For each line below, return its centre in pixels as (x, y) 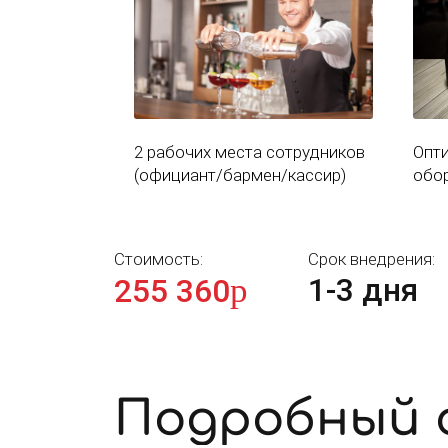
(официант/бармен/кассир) (240, 174)
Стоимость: (158, 258)
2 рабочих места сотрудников (249, 151)
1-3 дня (363, 289)
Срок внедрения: (371, 258)
